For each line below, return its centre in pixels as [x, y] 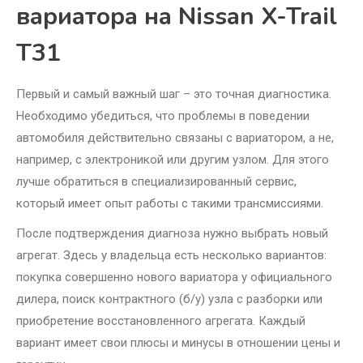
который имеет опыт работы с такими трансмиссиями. [170, 204]
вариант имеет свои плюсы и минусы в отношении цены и [178, 343]
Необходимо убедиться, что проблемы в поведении [163, 116]
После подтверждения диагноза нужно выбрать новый [172, 234]
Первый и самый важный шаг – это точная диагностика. [174, 94]
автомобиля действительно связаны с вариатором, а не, [175, 138]
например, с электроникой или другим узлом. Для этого [173, 160]
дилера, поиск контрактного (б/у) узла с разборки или [169, 299]
